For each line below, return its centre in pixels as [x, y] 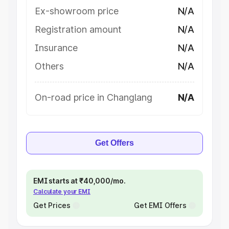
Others [49, 66]
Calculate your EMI [62, 191]
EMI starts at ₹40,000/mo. [79, 181]
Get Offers [114, 143]
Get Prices [52, 205]
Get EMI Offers [160, 205]
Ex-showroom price [77, 11]
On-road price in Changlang [94, 97]
